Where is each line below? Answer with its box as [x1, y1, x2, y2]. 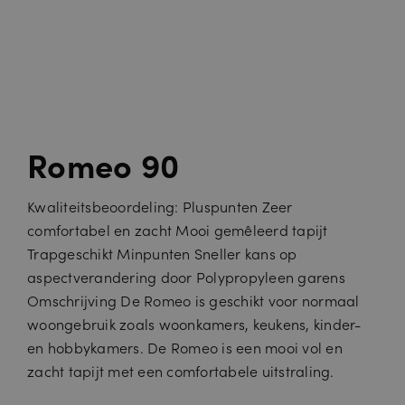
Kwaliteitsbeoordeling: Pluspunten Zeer [27, 195, 293, 216]
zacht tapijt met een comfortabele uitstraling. [27, 360, 334, 381]
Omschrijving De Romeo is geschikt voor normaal [27, 289, 360, 310]
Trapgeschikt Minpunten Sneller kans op [27, 242, 297, 263]
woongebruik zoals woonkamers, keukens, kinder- [27, 313, 362, 334]
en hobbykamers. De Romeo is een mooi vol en [27, 336, 343, 357]
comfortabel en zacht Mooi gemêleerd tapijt [27, 219, 328, 240]
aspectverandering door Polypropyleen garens [27, 266, 345, 287]
